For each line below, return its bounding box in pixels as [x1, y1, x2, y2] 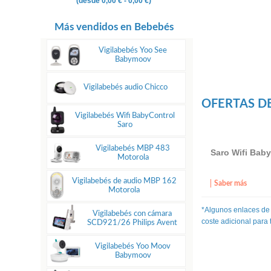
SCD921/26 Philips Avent [87, 218, 177, 226]
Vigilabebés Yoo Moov [95, 242, 171, 250]
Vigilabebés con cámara [92, 209, 172, 217]
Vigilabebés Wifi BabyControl [75, 111, 175, 119]
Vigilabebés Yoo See [99, 46, 168, 54]
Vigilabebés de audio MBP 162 [71, 177, 177, 184]
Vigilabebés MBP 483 [96, 144, 171, 152]
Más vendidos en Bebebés [54, 22, 174, 33]
